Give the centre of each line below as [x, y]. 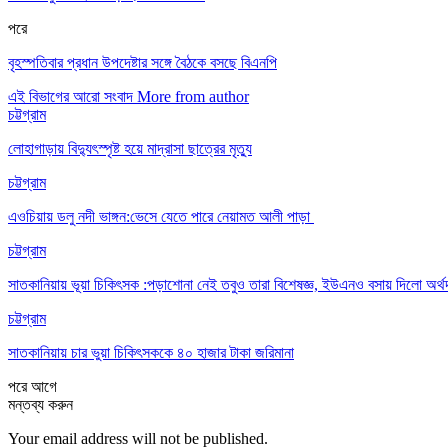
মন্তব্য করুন [40, 404]
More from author [193, 96]
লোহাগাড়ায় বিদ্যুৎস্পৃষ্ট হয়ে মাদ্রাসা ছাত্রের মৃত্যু [130, 148]
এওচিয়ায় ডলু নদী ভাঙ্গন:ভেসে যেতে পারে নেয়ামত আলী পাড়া [161, 216]
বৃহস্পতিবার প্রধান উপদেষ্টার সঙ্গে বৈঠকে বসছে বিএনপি [142, 62]
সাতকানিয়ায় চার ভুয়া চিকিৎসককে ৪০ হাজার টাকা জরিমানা [151, 352]
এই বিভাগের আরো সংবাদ [70, 96]
